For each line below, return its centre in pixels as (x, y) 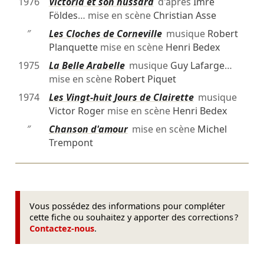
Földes (63, 16)
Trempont (71, 143)
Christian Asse (184, 16)
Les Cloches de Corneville (105, 34)
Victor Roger (77, 111)
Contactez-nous (62, 229)
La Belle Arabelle (87, 66)
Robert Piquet (145, 79)
